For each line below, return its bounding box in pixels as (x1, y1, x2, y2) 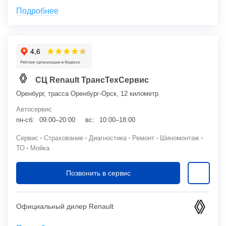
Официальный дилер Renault (16, 202, 114, 211)
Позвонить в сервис (66, 168, 131, 177)
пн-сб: (16, 116, 34, 124)
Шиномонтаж (160, 134, 199, 142)
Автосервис (16, 105, 52, 113)
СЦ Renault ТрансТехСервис (35, 75, 149, 84)
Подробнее (16, 6, 59, 15)
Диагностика (89, 134, 127, 142)
